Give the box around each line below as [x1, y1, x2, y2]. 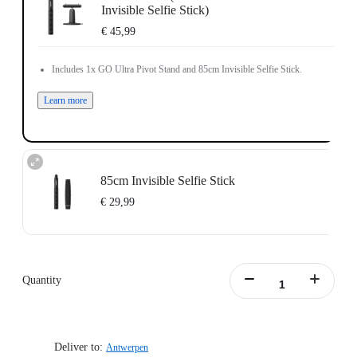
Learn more [43, 94, 87, 106]
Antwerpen [106, 342, 148, 354]
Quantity [22, 274, 61, 287]
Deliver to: [54, 341, 103, 354]
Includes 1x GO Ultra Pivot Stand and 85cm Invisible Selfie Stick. [51, 63, 302, 75]
